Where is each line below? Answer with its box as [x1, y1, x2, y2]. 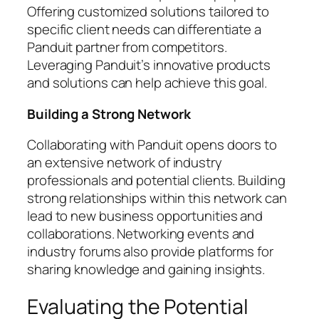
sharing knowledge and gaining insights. [27, 260, 266, 279]
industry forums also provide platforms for [27, 242, 273, 261]
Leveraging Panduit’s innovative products [27, 56, 271, 75]
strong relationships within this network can [27, 189, 287, 208]
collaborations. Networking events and [27, 224, 255, 244]
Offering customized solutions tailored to [27, 2, 269, 21]
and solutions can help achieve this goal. [27, 73, 267, 93]
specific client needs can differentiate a [27, 20, 261, 39]
